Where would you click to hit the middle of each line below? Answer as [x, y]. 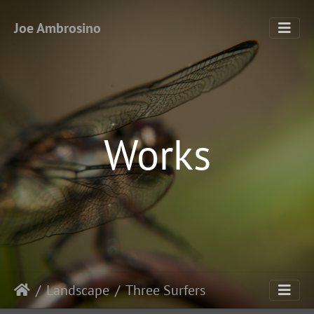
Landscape [78, 290]
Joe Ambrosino [57, 28]
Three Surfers [165, 290]
